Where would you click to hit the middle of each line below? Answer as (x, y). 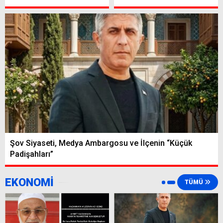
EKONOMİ (29, 183)
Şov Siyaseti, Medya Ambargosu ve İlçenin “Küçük (101, 143)
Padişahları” (32, 154)
